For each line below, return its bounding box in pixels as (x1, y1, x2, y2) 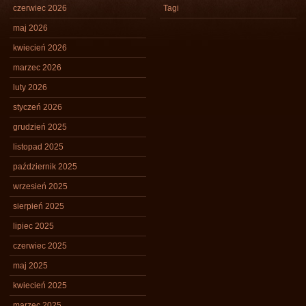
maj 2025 (13, 261, 48, 270)
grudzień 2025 (13, 122, 67, 132)
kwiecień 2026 (13, 43, 67, 53)
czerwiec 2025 (13, 241, 67, 251)
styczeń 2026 (13, 102, 62, 112)
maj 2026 (13, 23, 48, 33)
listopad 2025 (13, 142, 64, 152)
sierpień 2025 (13, 201, 64, 211)
